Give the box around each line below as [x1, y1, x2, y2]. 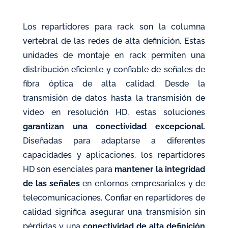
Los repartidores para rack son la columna [22, 22, 206, 32]
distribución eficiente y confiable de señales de [22, 65, 206, 74]
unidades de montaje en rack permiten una [22, 50, 206, 60]
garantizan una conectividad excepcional [22, 122, 204, 131]
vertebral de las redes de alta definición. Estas [22, 36, 206, 46]
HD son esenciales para [22, 164, 115, 174]
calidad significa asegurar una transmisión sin [22, 207, 206, 217]
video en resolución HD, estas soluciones [22, 107, 206, 117]
